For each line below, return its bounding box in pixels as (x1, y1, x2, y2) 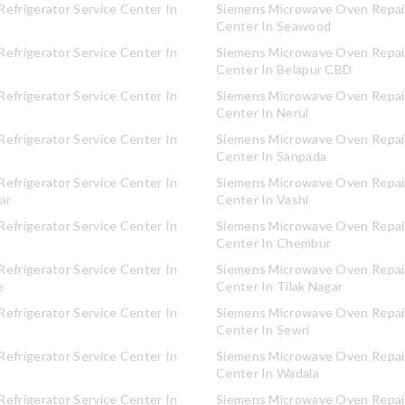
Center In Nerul (216, 105, 309, 120)
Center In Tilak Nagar (216, 278, 344, 294)
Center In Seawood (216, 18, 332, 33)
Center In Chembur (216, 235, 332, 250)
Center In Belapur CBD (216, 61, 353, 77)
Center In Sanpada (216, 148, 327, 164)
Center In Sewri (216, 322, 310, 337)
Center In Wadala (216, 365, 319, 381)
